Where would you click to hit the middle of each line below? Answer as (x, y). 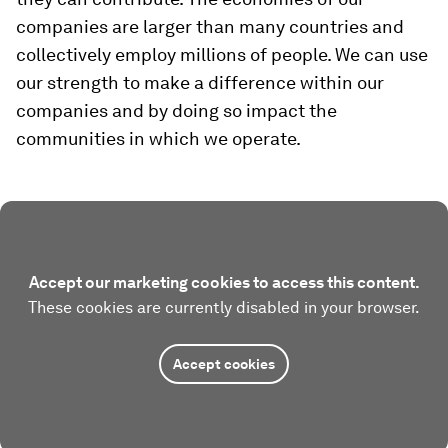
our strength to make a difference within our (200, 82)
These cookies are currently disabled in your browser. (224, 307)
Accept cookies (224, 363)
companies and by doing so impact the (176, 110)
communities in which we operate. (158, 138)
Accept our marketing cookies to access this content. (224, 282)
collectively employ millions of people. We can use (222, 54)
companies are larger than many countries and (210, 26)
